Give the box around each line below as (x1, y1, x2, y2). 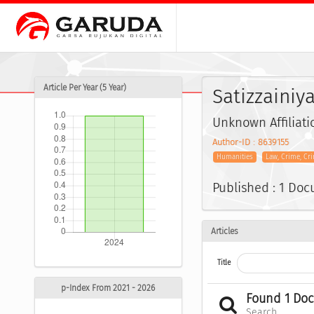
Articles (210, 226, 238, 236)
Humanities (217, 153, 254, 162)
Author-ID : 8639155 (212, 137, 289, 148)
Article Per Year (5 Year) (43, 83, 126, 93)
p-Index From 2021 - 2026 (61, 283, 156, 294)
